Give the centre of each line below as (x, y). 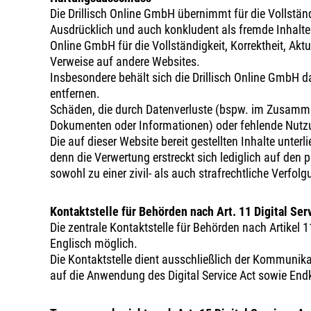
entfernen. (75, 93)
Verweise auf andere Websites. (125, 61)
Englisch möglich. (94, 243)
